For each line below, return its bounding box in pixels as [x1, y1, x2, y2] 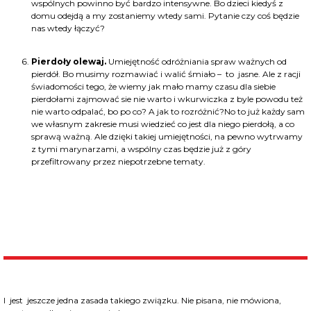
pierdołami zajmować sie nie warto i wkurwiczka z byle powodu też [31, 94, 303, 105]
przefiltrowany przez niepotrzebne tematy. [31, 156, 208, 167]
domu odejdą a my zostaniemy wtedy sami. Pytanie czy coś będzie [31, 10, 299, 22]
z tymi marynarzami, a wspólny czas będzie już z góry [31, 144, 251, 155]
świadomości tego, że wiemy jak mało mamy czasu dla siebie [31, 81, 276, 92]
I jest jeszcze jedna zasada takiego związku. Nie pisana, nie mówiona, [3, 295, 281, 306]
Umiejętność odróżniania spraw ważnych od [106, 56, 287, 67]
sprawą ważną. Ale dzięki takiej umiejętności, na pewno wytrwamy [31, 131, 303, 142]
